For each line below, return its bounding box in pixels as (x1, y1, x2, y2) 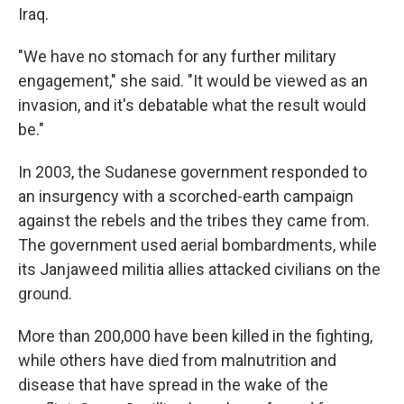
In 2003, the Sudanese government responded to (18, 162, 367, 181)
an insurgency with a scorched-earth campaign (18, 187, 353, 206)
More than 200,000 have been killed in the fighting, (18, 326, 372, 345)
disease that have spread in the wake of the (18, 375, 328, 394)
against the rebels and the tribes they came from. (18, 211, 370, 230)
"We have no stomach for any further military (18, 47, 336, 66)
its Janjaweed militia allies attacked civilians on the (18, 260, 381, 279)
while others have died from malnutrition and (18, 351, 336, 370)
